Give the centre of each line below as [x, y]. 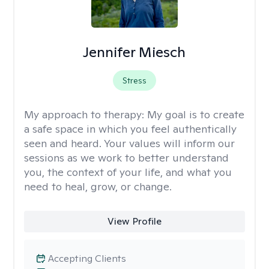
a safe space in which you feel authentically [130, 129]
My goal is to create [196, 114]
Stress [134, 80]
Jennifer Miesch [134, 52]
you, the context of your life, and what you [128, 172]
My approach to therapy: [86, 114]
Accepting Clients [87, 258]
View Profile [134, 221]
